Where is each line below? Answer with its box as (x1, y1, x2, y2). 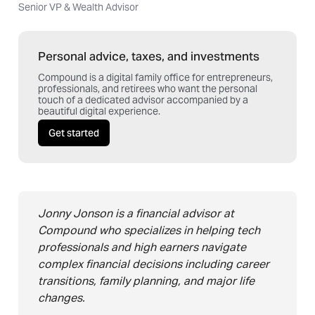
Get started (49, 127, 99, 139)
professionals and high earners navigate (38, 240, 246, 255)
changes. (38, 290, 85, 305)
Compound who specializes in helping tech (38, 223, 260, 238)
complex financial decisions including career (38, 257, 269, 271)
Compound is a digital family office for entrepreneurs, (38, 71, 273, 84)
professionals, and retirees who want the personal (38, 82, 257, 95)
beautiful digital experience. (38, 105, 160, 117)
